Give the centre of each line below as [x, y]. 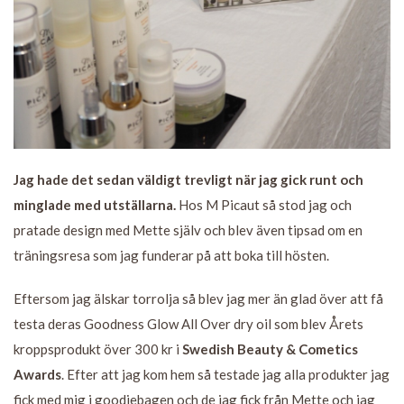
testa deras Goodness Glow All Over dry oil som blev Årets [188, 323]
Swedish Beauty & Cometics [270, 349]
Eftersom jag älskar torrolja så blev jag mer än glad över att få [198, 298]
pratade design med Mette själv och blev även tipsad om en [188, 230]
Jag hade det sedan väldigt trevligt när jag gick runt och [188, 179]
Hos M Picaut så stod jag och [264, 204]
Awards [37, 374]
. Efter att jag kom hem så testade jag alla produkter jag [225, 374]
